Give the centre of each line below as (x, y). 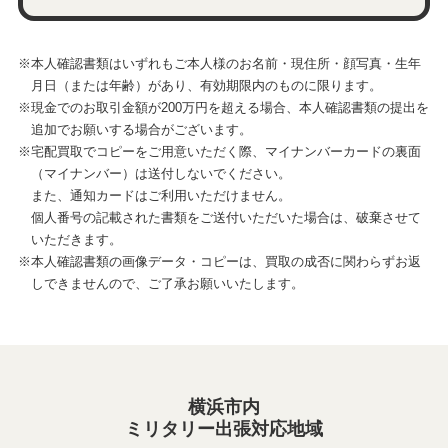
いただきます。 (76, 240)
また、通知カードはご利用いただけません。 (160, 196)
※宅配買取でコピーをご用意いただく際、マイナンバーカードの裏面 (219, 152)
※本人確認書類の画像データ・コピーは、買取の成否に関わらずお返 (219, 262)
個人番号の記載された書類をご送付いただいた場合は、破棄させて (225, 218)
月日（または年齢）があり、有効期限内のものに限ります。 (206, 86)
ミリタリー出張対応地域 (224, 429)
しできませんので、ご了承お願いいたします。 (167, 284)
